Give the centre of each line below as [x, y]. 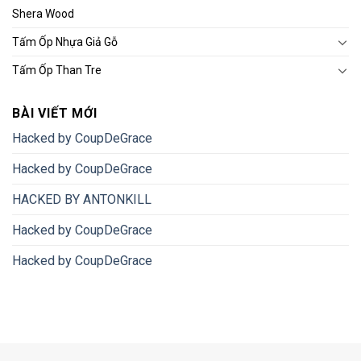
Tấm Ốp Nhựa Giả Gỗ [65, 41]
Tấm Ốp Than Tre [57, 70]
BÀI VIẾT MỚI [55, 113]
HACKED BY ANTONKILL [82, 199]
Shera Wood [43, 13]
